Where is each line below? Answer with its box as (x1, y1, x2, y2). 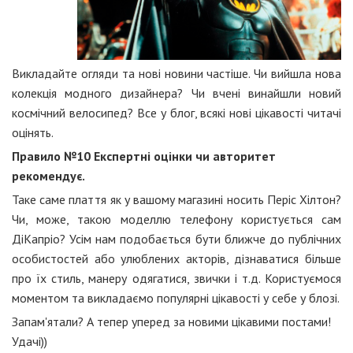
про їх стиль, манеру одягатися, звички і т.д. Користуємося (12, 270, 341, 287)
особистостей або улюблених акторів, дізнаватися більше (12, 251, 341, 267)
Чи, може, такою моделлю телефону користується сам (12, 211, 341, 228)
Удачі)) (12, 333, 47, 350)
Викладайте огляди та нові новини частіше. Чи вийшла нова (12, 65, 341, 82)
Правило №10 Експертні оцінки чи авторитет (12, 148, 276, 165)
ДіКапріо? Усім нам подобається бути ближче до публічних (12, 231, 341, 247)
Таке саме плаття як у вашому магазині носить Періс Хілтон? (12, 191, 341, 208)
